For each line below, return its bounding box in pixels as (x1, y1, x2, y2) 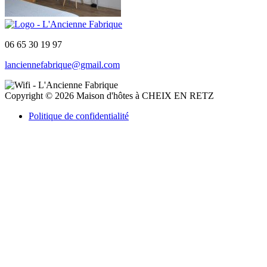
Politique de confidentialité (29, 110, 129, 121)
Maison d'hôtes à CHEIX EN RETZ (74, 90, 214, 101)
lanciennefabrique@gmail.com (5, 59, 120, 70)
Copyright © (5, 90, 55, 101)
